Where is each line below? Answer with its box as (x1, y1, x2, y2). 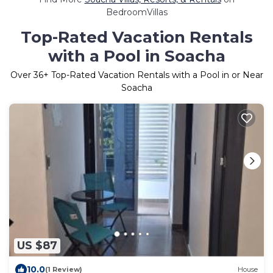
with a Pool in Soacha (48, 46, 225, 66)
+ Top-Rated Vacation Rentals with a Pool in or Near (43, 69, 263, 80)
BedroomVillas (105, 6, 168, 18)
